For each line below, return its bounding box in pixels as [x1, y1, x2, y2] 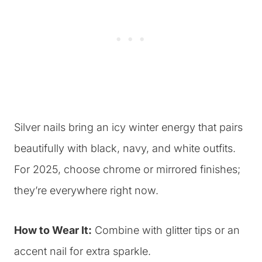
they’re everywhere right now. [14, 184, 158, 196]
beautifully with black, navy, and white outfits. [14, 142, 236, 154]
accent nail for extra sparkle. [14, 245, 151, 257]
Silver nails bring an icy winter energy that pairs [14, 121, 243, 133]
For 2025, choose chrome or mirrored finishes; [14, 163, 240, 175]
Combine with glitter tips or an [92, 224, 240, 236]
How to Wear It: [14, 224, 92, 236]
